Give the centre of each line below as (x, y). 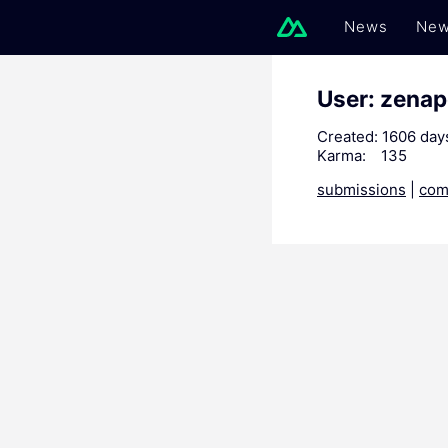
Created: (347, 136)
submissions (361, 189)
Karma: (341, 155)
